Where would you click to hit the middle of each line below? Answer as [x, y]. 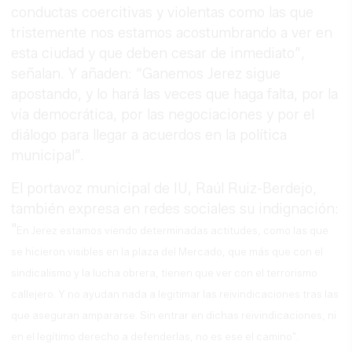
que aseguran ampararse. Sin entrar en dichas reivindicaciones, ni [174, 315]
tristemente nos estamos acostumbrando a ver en [172, 33]
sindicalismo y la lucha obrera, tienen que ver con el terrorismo [165, 273]
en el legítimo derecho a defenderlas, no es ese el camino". [155, 337]
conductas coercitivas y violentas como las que [163, 13]
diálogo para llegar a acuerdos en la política [149, 136]
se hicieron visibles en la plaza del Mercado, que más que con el [167, 252]
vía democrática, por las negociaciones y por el [163, 115]
